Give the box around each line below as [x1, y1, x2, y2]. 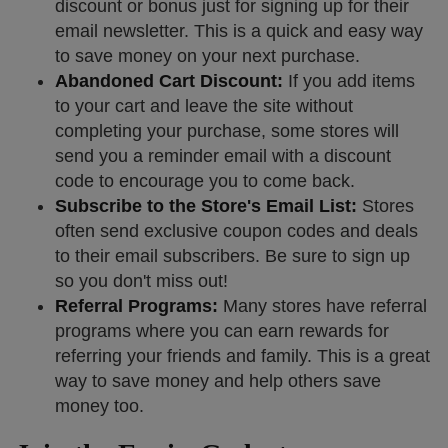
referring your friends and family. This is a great [55, 346, 430, 366]
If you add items [283, 71, 415, 91]
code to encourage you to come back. [55, 171, 355, 191]
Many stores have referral [218, 296, 427, 316]
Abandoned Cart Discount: [55, 71, 283, 91]
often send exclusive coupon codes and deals [55, 221, 418, 241]
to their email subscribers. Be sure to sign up [55, 246, 410, 266]
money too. [55, 396, 144, 416]
